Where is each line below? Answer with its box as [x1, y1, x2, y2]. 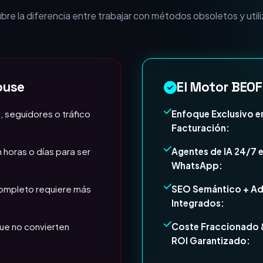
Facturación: [171, 158, 230, 169]
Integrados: [171, 233, 225, 244]
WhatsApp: [171, 195, 223, 207]
